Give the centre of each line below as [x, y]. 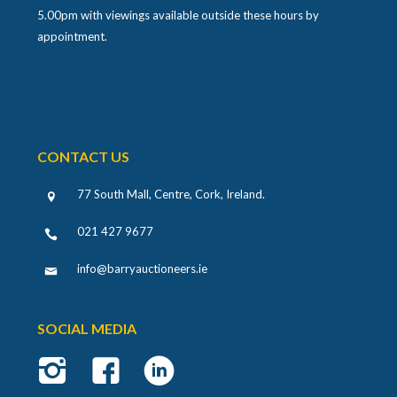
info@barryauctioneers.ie [143, 268]
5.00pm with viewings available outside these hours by [179, 15]
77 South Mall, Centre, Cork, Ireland [170, 194]
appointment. [73, 36]
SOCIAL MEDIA [87, 328]
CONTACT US [84, 156]
